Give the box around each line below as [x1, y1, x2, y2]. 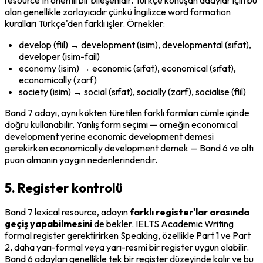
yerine [59, 130, 87, 142]
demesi [183, 130, 214, 142]
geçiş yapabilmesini [5, 217, 92, 230]
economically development [50, 141, 159, 154]
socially [137, 85, 166, 97]
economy [19, 62, 56, 74]
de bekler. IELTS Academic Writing [92, 217, 234, 230]
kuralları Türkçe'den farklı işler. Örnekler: [5, 17, 165, 29]
